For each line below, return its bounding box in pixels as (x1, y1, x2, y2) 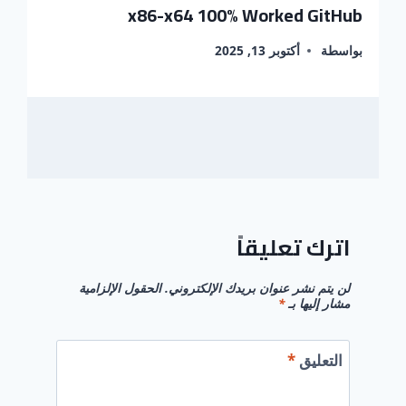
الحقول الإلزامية (79, 279, 161, 297)
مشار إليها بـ (285, 295, 350, 313)
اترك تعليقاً (237, 227, 350, 269)
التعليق (295, 349, 343, 371)
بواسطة (321, 42, 362, 60)
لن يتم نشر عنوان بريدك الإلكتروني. (165, 279, 350, 297)
